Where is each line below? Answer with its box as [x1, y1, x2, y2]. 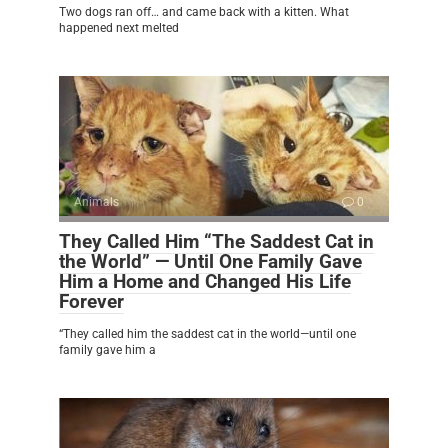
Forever [59, 289, 124, 313]
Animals [74, 194, 119, 209]
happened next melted [59, 20, 179, 35]
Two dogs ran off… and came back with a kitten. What [59, 4, 349, 19]
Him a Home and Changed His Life [59, 269, 351, 293]
